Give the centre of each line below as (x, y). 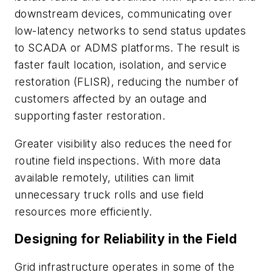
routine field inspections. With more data (118, 160)
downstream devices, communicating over (124, 14)
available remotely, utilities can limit (105, 177)
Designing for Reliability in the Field (126, 239)
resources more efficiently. (83, 211)
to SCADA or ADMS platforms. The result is (127, 48)
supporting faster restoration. (90, 116)
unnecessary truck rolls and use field (109, 194)
